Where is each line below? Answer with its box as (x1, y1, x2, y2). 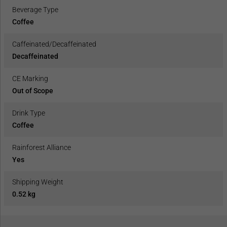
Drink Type (12, 108, 45, 117)
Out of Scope (12, 86, 53, 95)
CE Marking (12, 74, 48, 83)
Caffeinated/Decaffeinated (12, 40, 96, 48)
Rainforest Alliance (12, 143, 71, 152)
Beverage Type (12, 5, 58, 14)
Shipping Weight (12, 177, 63, 186)
